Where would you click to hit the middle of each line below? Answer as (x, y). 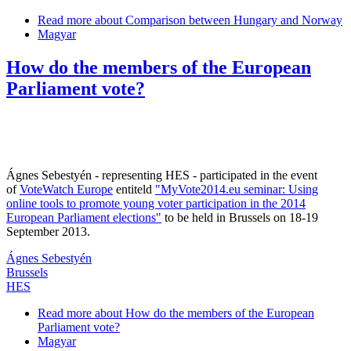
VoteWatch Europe (66, 189)
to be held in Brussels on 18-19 (240, 217)
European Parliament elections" (84, 217)
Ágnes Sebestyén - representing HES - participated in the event (162, 175)
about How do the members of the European (203, 313)
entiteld (134, 189)
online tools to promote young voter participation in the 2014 (156, 203)
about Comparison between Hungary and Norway (217, 20)
